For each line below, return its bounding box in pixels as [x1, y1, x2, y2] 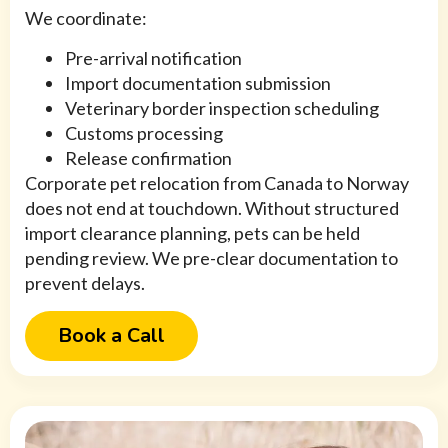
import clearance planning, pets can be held [25, 222, 360, 245]
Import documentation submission [65, 72, 331, 95]
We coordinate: [25, 7, 147, 30]
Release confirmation [65, 147, 232, 170]
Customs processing [65, 122, 223, 145]
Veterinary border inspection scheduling [65, 97, 379, 120]
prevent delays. [25, 272, 145, 295]
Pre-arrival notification [65, 47, 242, 70]
